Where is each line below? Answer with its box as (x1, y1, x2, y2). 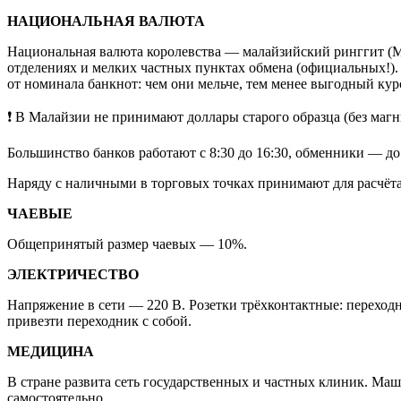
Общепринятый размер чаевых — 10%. (7, 235, 247, 252)
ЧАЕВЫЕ (7, 205, 73, 221)
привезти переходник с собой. (7, 312, 192, 328)
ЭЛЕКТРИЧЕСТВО (7, 266, 139, 282)
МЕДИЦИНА (7, 343, 94, 359)
